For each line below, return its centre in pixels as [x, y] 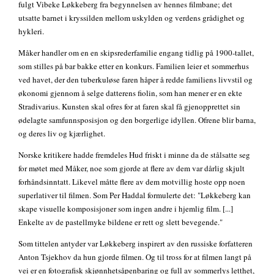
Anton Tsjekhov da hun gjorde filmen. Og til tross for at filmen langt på [135, 257]
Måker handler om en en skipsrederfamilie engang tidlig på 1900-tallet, [136, 53]
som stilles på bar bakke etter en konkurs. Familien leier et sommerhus [134, 66]
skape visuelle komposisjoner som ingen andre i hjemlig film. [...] [126, 209]
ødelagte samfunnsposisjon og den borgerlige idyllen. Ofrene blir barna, [137, 120]
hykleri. [31, 31]
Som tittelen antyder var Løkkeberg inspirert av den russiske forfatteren [135, 244]
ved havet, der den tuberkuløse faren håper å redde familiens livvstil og [135, 80]
